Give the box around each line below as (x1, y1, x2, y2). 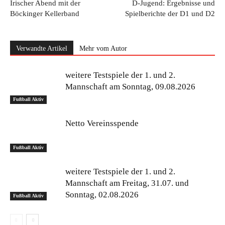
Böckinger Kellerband (10, 10, 79, 18)
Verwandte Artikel (16, 45, 67, 52)
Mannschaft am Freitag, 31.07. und (65, 178, 189, 188)
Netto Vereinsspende (65, 119, 139, 128)
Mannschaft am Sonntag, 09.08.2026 (65, 82, 195, 91)
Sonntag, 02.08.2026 (65, 190, 139, 199)
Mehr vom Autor (79, 45, 127, 52)
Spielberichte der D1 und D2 (125, 10, 215, 18)
